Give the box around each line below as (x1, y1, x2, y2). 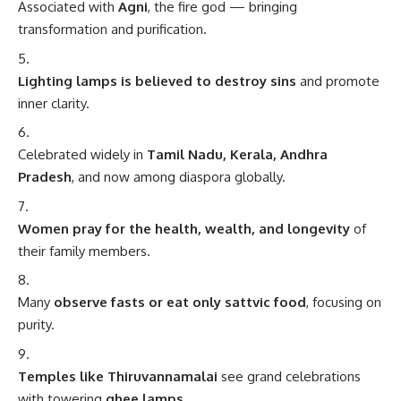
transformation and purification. (18, 21, 207, 38)
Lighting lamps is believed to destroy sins (18, 72, 296, 90)
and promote (296, 72, 380, 90)
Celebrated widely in (18, 146, 147, 164)
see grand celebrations (218, 367, 361, 385)
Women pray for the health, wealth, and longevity (18, 219, 350, 237)
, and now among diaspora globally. (72, 168, 286, 186)
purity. (18, 316, 55, 334)
